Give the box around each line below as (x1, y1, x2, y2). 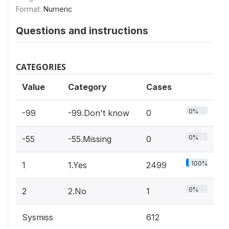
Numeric (43, 5, 72, 13)
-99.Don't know (68, 108, 129, 118)
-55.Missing (68, 134, 111, 144)
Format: (16, 5, 43, 13)
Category (68, 82, 107, 92)
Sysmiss (22, 212, 53, 222)
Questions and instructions (16, 25, 148, 37)
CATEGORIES (16, 61, 66, 73)
